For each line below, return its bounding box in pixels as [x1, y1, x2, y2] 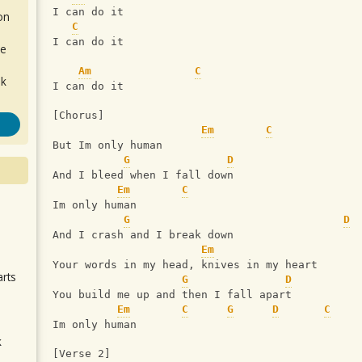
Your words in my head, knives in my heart [53, 259, 318, 271]
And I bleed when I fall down [53, 169, 234, 182]
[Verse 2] [53, 347, 111, 360]
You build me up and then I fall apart [53, 288, 292, 301]
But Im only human [53, 139, 162, 152]
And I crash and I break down [53, 229, 234, 242]
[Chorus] [53, 109, 104, 122]
